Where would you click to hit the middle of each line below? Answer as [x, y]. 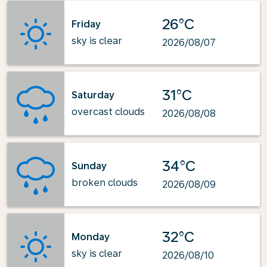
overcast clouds [108, 111]
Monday [91, 237]
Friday [86, 24]
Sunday [89, 166]
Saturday [93, 95]
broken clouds [105, 182]
